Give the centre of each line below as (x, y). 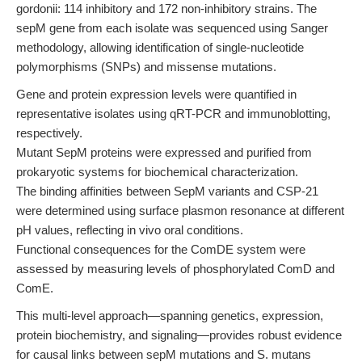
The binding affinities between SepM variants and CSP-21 (167, 191)
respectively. (49, 133)
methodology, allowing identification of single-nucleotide (160, 47)
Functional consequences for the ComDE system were (161, 249)
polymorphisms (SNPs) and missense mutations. (146, 67)
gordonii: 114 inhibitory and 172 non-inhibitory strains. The (166, 8)
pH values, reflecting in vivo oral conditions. (130, 230)
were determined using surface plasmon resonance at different (180, 210)
